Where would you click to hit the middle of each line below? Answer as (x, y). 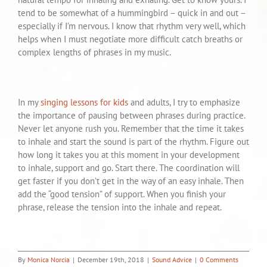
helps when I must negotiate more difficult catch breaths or (130, 39)
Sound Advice (172, 260)
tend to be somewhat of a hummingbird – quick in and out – (132, 13)
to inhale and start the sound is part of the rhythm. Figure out (133, 142)
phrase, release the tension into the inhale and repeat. (120, 207)
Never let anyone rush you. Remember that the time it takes (131, 129)
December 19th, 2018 (111, 260)
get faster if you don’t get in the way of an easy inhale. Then (131, 181)
